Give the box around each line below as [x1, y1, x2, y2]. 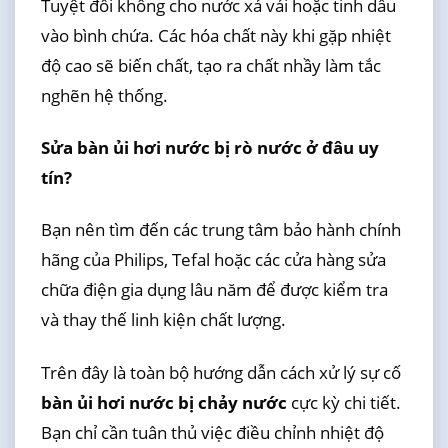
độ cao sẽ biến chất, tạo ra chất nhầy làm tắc [40, 53, 381, 77]
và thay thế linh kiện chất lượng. [40, 308, 286, 332]
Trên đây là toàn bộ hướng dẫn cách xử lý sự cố [40, 360, 401, 384]
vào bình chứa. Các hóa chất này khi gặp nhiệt [40, 23, 391, 47]
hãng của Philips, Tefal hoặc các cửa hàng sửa [40, 248, 386, 272]
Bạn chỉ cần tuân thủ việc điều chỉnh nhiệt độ [40, 420, 384, 444]
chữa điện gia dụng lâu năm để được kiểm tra [40, 278, 388, 302]
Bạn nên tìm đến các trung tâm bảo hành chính [40, 218, 401, 242]
